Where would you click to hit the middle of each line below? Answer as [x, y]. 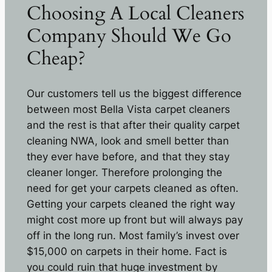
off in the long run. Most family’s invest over [133, 235]
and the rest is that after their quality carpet [133, 125]
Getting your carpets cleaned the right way [131, 204]
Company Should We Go [129, 36]
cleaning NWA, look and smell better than [127, 141]
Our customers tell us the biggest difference [134, 93]
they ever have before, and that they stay [128, 156]
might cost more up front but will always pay [134, 219]
